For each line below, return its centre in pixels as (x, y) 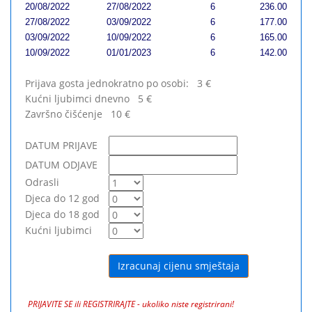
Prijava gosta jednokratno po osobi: (107, 83)
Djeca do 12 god (62, 198)
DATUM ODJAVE (61, 165)
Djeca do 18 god (62, 214)
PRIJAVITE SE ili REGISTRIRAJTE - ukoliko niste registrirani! (131, 304)
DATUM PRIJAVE (61, 145)
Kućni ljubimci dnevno (77, 99)
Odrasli (42, 182)
